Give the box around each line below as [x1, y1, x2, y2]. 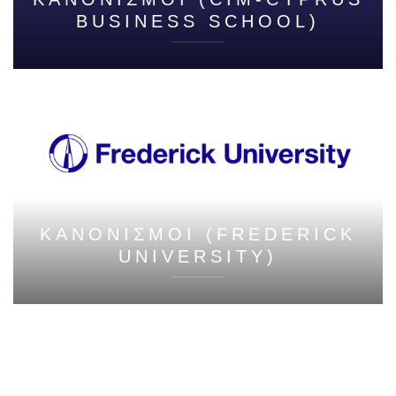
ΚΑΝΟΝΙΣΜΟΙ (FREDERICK [40, 224, 356, 244]
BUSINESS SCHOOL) [76, 11, 320, 32]
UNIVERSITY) [118, 246, 278, 266]
